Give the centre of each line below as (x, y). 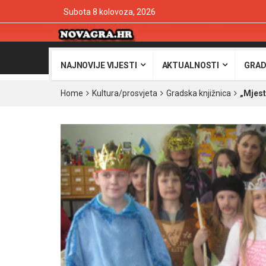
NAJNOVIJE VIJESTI (99, 65)
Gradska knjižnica (199, 93)
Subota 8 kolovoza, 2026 (110, 12)
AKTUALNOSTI (191, 65)
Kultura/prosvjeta (125, 93)
